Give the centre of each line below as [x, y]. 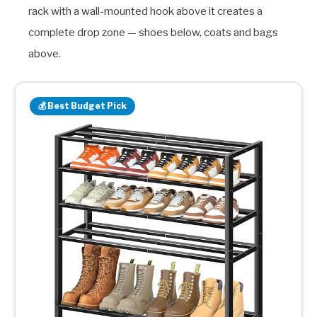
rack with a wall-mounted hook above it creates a [145, 11]
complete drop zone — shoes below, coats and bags [153, 32]
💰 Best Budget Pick [82, 105]
